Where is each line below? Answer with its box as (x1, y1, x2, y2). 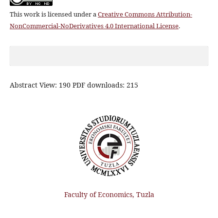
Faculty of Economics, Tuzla (64, 190, 154, 200)
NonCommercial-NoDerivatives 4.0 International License (9, 21, 179, 31)
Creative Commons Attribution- (97, 10, 192, 19)
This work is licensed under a (9, 10, 98, 19)
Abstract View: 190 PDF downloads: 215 (9, 80, 138, 90)
